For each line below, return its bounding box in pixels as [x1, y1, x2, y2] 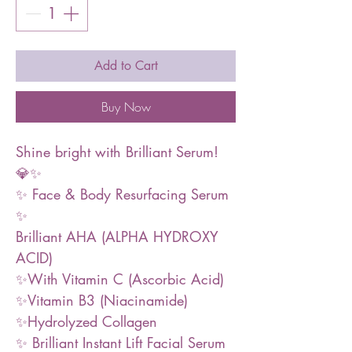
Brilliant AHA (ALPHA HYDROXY [16, 227, 218, 246]
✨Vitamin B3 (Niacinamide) [16, 291, 188, 310]
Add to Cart [93, 57, 158, 74]
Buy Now [101, 98, 151, 115]
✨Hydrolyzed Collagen [16, 312, 157, 331]
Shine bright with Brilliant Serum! [16, 142, 218, 161]
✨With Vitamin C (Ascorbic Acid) [16, 269, 224, 288]
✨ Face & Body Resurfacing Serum [16, 185, 229, 203]
